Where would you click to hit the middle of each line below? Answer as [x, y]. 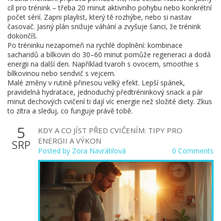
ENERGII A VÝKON [70, 141]
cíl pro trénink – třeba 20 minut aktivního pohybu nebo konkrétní [110, 8]
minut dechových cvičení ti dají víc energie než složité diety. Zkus [110, 101]
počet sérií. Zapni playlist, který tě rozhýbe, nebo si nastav [99, 17]
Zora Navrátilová [99, 151]
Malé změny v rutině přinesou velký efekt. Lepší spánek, [96, 83]
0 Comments [193, 151]
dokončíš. [22, 36]
